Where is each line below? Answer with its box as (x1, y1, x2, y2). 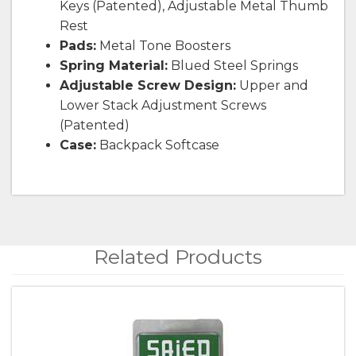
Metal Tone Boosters (96, 38, 230, 53)
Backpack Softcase (96, 137, 219, 153)
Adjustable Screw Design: (60, 78, 236, 93)
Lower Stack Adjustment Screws (60, 98, 266, 113)
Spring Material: (60, 58, 168, 73)
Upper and (236, 78, 308, 93)
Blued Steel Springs (168, 58, 298, 73)
